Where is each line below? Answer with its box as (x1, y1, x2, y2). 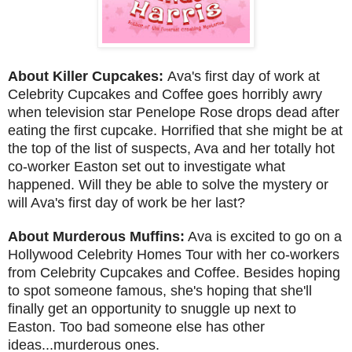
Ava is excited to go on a (185, 228, 342, 244)
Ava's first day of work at (167, 68, 320, 84)
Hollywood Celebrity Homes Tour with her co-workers (8, 246, 339, 262)
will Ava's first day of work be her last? (8, 194, 249, 211)
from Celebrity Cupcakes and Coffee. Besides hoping (8, 264, 340, 280)
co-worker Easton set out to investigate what (8, 158, 285, 174)
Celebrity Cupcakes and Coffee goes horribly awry (8, 86, 322, 102)
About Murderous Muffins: (8, 228, 185, 244)
